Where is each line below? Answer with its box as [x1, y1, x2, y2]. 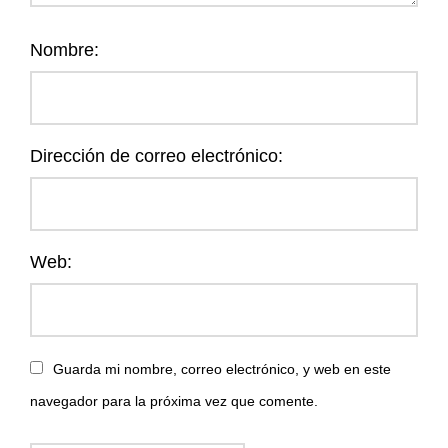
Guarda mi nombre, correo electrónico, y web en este [53, 360, 391, 377]
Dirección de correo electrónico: [30, 145, 283, 166]
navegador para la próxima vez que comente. [30, 392, 318, 409]
